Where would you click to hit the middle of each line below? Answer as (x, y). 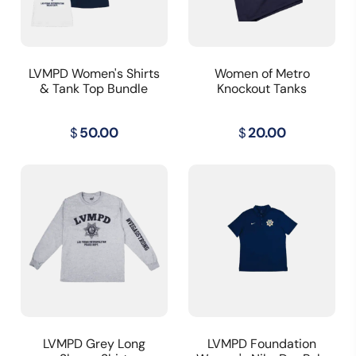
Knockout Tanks (262, 89)
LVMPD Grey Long (94, 343)
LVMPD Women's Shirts (94, 74)
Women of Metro (262, 74)
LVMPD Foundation (262, 343)
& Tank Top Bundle (94, 89)
